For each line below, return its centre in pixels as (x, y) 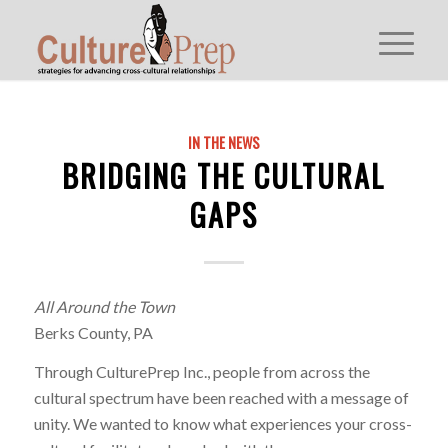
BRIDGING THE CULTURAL (224, 175)
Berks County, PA (93, 332)
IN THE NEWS (223, 142)
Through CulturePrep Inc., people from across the (201, 372)
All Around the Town (104, 306)
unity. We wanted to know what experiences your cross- (222, 424)
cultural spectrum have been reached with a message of (221, 398)
